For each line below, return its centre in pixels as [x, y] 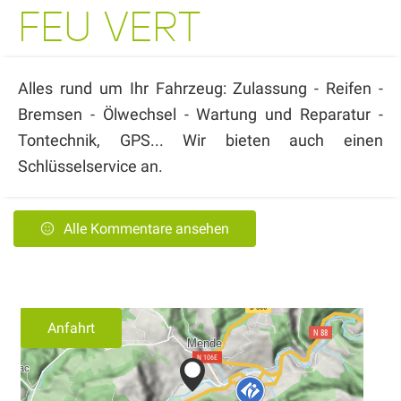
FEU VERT [109, 27]
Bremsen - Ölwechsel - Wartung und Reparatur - [200, 114]
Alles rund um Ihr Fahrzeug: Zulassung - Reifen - [200, 88]
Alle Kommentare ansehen [146, 228]
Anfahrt [71, 328]
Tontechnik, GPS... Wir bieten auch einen [200, 140]
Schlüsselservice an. [90, 166]
